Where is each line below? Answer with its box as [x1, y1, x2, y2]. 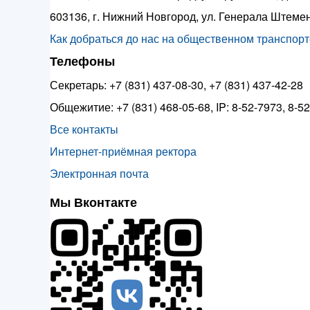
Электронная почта [50, 165, 149, 182]
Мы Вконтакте [50, 196, 137, 210]
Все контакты [50, 121, 118, 138]
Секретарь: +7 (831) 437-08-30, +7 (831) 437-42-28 [50, 77, 303, 93]
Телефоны [50, 55, 115, 69]
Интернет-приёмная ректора [50, 143, 197, 160]
